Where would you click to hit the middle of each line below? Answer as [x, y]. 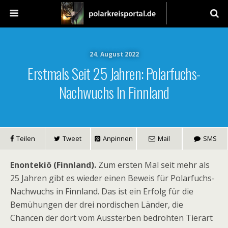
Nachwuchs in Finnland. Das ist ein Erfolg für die [102, 191]
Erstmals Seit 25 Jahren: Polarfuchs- [114, 73]
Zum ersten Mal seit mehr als [153, 165]
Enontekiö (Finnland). [53, 165]
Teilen [25, 138]
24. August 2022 [114, 54]
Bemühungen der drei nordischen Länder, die [97, 205]
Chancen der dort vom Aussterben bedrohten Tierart [111, 218]
